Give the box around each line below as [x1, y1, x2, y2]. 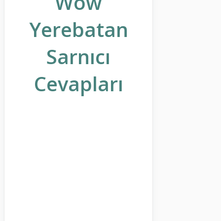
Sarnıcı [46, 43, 111, 71]
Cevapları [34, 70, 123, 98]
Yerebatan [29, 16, 128, 43]
